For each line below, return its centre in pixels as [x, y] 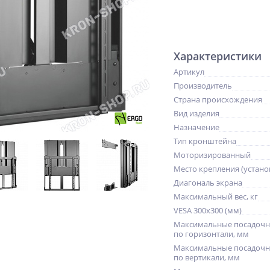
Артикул [189, 72]
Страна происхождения [218, 99]
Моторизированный [212, 155]
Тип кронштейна [205, 141]
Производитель [203, 86]
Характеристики [218, 56]
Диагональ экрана [208, 183]
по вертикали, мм [207, 257]
